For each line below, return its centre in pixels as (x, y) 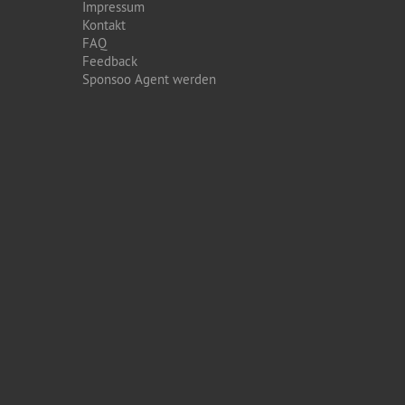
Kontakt (104, 25)
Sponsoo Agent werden (149, 79)
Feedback (110, 61)
